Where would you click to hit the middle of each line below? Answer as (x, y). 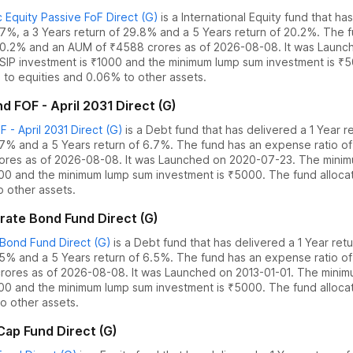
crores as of (179, 47)
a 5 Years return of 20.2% (250, 32)
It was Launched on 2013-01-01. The (223, 272)
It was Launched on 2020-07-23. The (221, 160)
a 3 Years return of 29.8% (90, 32)
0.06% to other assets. (146, 77)
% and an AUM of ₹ (66, 47)
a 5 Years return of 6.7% (106, 145)
